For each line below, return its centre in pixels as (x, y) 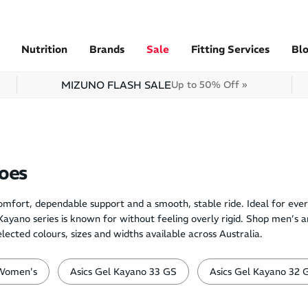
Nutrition (44, 49)
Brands (107, 49)
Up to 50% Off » (209, 85)
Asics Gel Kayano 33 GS (123, 272)
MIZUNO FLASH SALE (117, 85)
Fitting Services (230, 49)
